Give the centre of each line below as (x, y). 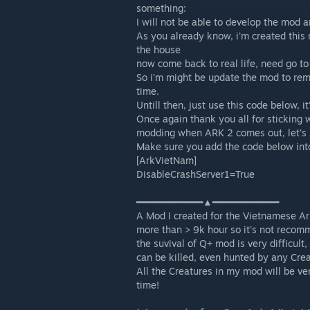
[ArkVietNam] (166, 160)
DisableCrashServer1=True (195, 174)
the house (158, 49)
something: (161, 8)
